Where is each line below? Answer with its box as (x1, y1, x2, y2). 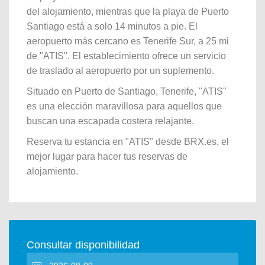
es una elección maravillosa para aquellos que (27, 101, 222, 111)
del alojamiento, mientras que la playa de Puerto (27, 7, 229, 17)
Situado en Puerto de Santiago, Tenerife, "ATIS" (27, 86, 227, 96)
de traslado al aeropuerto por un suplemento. (27, 66, 214, 76)
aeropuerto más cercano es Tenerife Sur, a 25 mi (27, 36, 229, 46)
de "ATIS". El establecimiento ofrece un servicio (27, 51, 226, 61)
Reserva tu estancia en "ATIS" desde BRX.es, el (27, 137, 229, 147)
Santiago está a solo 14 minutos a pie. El (27, 21, 198, 31)
